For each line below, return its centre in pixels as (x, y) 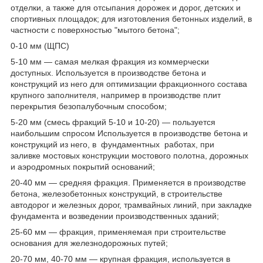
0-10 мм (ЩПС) (40, 45)
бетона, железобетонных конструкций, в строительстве (117, 193)
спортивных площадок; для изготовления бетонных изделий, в (131, 18)
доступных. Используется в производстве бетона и (108, 73)
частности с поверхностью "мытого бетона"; (95, 30)
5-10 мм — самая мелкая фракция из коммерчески (110, 61)
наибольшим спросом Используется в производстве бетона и (129, 133)
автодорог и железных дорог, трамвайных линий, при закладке (131, 205)
